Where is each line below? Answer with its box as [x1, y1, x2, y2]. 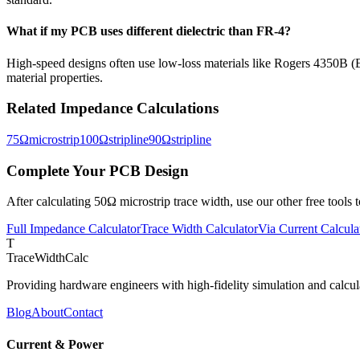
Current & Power [6, 337, 104, 351]
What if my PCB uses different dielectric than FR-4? [6, 24, 291, 39]
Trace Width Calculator [141, 222, 258, 236]
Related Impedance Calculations [6, 100, 219, 117]
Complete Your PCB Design [6, 162, 189, 179]
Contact [63, 305, 103, 320]
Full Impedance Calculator [6, 222, 141, 236]
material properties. [6, 70, 103, 84]
